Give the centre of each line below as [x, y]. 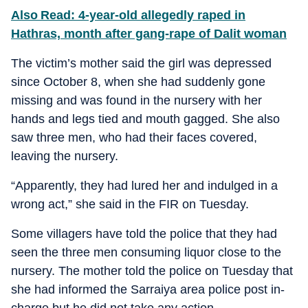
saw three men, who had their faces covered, [134, 137]
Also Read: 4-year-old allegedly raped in [128, 15]
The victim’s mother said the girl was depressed [141, 63]
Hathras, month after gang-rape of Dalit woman [149, 33]
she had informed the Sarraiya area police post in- [148, 289]
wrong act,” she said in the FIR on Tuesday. [130, 204]
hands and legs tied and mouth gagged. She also [145, 119]
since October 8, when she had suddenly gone [138, 81]
